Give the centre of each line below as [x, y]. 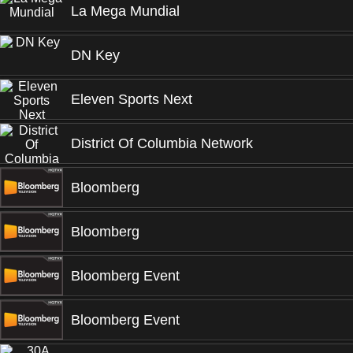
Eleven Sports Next [132, 99]
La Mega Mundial [125, 11]
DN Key [95, 55]
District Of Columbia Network [162, 143]
